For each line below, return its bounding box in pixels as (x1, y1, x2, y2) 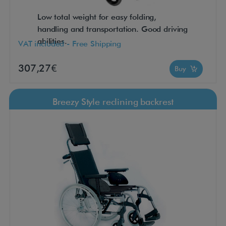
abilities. (37, 36, 67, 46)
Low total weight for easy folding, (37, 12, 157, 22)
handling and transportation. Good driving (37, 24, 188, 34)
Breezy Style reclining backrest (52, 96, 174, 107)
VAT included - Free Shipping (18, 38, 121, 48)
